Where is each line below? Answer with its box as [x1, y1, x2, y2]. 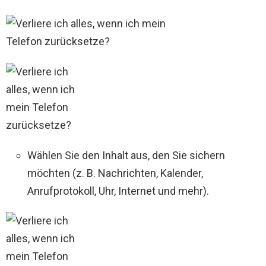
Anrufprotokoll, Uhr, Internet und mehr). [27, 185, 209, 198]
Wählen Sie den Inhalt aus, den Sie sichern [27, 149, 225, 162]
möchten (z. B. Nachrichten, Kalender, [27, 167, 203, 180]
